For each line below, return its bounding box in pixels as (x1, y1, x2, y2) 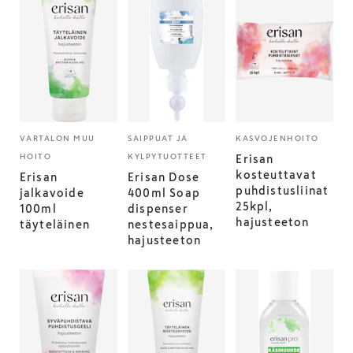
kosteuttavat (236, 169, 317, 180)
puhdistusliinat (236, 185, 329, 196)
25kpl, (236, 201, 273, 212)
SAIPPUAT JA (128, 134, 188, 143)
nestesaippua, (128, 219, 214, 230)
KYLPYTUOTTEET (128, 152, 207, 161)
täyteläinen (19, 219, 90, 230)
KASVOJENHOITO (236, 134, 319, 143)
